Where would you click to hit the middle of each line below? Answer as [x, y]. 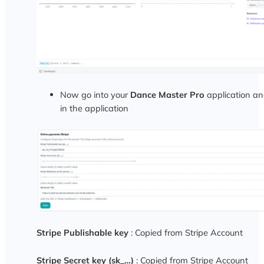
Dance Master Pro [167, 94]
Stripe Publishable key [82, 232]
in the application [94, 108]
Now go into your [95, 94]
